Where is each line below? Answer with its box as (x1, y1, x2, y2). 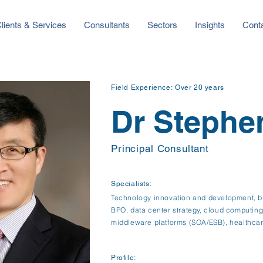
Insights (194, 20, 225, 30)
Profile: (111, 254, 136, 262)
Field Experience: (111, 83, 175, 92)
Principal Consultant (111, 143, 209, 154)
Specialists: (111, 180, 152, 188)
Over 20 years (175, 83, 224, 92)
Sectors (147, 20, 177, 30)
